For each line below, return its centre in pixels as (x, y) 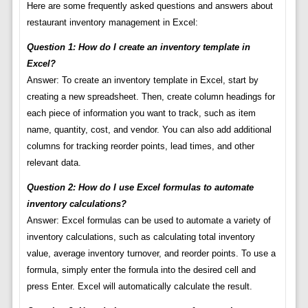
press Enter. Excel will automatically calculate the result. (139, 287)
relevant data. (54, 163)
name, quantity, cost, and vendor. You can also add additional (149, 130)
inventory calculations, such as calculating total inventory (141, 237)
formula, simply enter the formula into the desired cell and (141, 270)
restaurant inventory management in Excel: (112, 23)
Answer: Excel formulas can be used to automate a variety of (148, 221)
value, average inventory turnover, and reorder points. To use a (151, 254)
